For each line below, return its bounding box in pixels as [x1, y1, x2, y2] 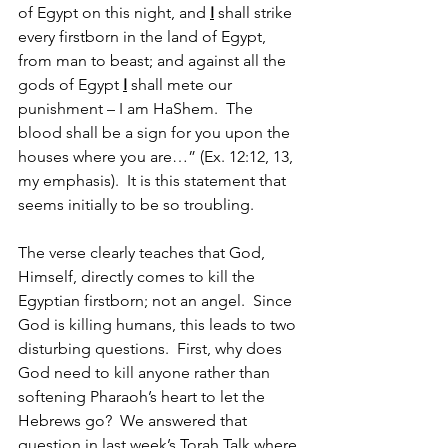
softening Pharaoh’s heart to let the [18, 387, 269, 406]
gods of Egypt [18, 75, 123, 94]
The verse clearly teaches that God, [18, 243, 269, 262]
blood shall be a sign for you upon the [18, 123, 294, 142]
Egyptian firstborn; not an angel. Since [18, 291, 296, 310]
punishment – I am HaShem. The [18, 99, 257, 118]
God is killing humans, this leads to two [18, 315, 300, 334]
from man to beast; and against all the [18, 51, 290, 70]
